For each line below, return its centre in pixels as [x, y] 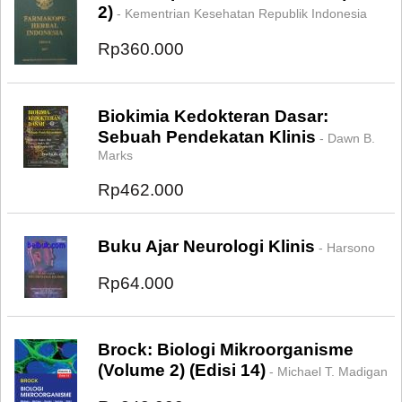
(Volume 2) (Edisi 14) [182, 370]
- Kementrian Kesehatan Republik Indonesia [240, 13]
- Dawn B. [345, 138]
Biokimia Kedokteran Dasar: [213, 116]
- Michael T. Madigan [327, 371]
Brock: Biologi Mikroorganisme [226, 350]
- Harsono [345, 248]
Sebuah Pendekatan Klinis [207, 137]
